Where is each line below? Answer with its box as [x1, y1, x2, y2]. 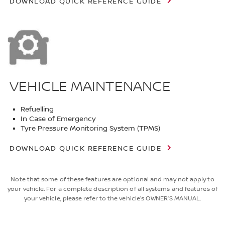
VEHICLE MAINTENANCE [10, 78, 171, 95]
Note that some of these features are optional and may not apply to [11, 176, 214, 183]
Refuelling [21, 105, 54, 114]
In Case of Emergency [21, 115, 96, 123]
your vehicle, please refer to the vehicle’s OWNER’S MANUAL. [24, 195, 201, 202]
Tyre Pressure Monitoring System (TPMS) [21, 124, 161, 133]
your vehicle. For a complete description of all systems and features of [8, 185, 217, 193]
